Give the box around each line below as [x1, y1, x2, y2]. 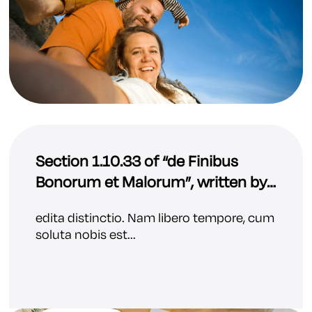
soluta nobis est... [36, 226, 136, 244]
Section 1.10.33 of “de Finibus [36, 150, 238, 173]
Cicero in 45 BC [36, 192, 143, 215]
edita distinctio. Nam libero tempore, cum [36, 209, 274, 228]
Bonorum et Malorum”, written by [36, 171, 267, 194]
